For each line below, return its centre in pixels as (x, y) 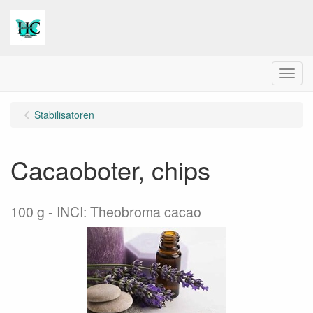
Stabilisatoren (64, 115)
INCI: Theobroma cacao (129, 212)
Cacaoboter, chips (110, 169)
